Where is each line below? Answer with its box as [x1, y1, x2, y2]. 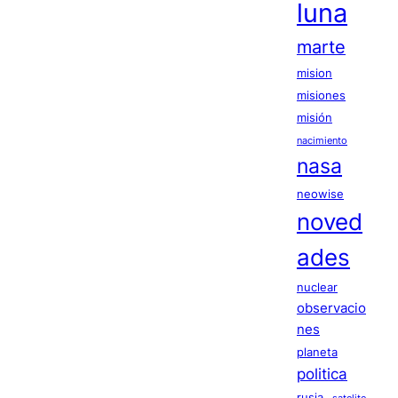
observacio [297, 298, 366, 316]
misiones [297, 87, 346, 102]
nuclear [297, 279, 338, 294]
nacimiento [297, 134, 347, 147]
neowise [297, 186, 344, 201]
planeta [297, 344, 338, 359]
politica [297, 364, 347, 383]
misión [297, 109, 332, 124]
